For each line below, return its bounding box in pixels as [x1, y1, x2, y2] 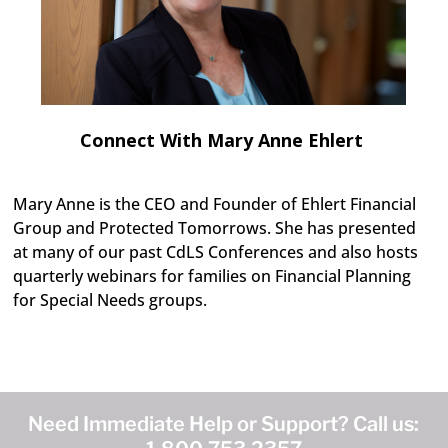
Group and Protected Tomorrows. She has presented [13, 217, 417, 240]
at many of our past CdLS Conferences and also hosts [13, 241, 419, 264]
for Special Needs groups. [13, 289, 208, 312]
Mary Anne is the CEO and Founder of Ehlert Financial [13, 193, 417, 216]
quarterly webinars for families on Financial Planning [13, 265, 412, 288]
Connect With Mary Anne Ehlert [79, 128, 363, 153]
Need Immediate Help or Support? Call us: [28, 412, 420, 437]
